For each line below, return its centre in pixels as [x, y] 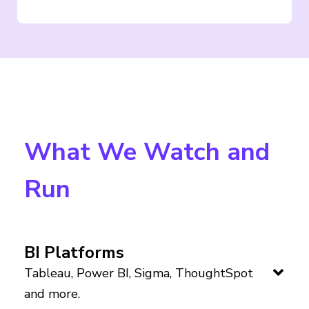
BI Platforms [74, 252]
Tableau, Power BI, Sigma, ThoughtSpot [139, 273]
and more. [52, 293]
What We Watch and [147, 152]
